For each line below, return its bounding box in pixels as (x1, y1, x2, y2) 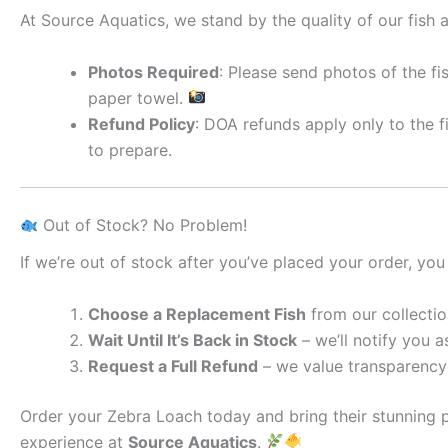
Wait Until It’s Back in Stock (88, 329, 297, 350)
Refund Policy (88, 113, 195, 134)
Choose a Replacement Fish (88, 303, 306, 324)
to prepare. (88, 139, 172, 160)
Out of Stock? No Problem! (38, 214, 248, 235)
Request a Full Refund (88, 355, 258, 376)
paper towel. (88, 87, 188, 108)
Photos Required (88, 61, 219, 82)
